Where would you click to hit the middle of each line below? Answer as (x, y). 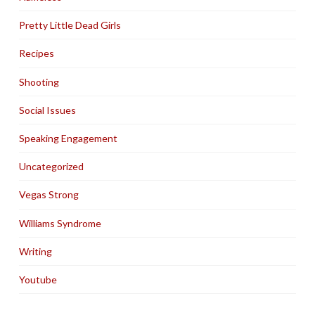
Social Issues (47, 110)
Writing (35, 251)
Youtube (38, 279)
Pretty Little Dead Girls (70, 25)
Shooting (39, 82)
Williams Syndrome (60, 223)
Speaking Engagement (68, 139)
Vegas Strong (49, 195)
